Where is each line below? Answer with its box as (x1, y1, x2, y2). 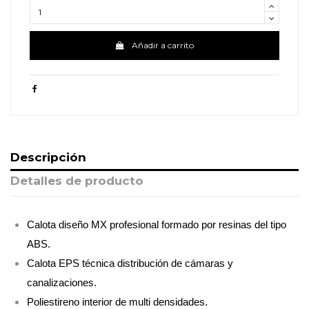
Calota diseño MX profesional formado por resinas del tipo (27, 218, 286, 230)
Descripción (10, 150, 86, 165)
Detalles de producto (10, 172, 143, 188)
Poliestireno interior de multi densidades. (27, 295, 208, 308)
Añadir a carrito (132, 39, 195, 50)
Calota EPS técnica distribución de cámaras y (27, 257, 233, 269)
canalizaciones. (27, 276, 97, 288)
